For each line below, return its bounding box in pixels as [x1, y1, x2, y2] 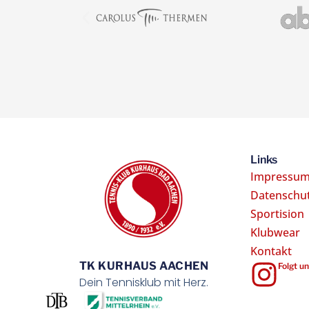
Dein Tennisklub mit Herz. [79, 275, 208, 291]
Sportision [250, 206, 304, 221]
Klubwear [250, 224, 300, 240]
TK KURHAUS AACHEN [79, 259, 209, 273]
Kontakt [250, 243, 292, 259]
